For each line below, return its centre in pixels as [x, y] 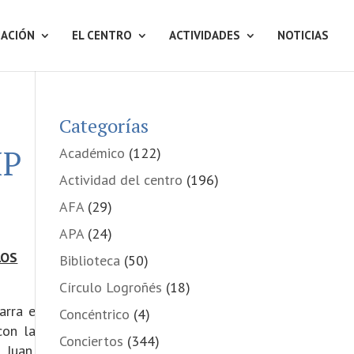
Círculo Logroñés [110, 287]
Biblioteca [89, 260]
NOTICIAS [303, 35]
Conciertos [91, 341]
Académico [92, 153]
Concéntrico [94, 314]
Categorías [104, 126]
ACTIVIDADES [205, 35]
